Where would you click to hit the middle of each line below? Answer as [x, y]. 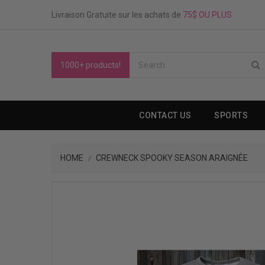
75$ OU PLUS [207, 15]
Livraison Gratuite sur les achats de [117, 15]
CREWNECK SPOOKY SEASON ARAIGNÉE [172, 158]
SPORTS [231, 115]
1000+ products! [91, 65]
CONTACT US [165, 115]
